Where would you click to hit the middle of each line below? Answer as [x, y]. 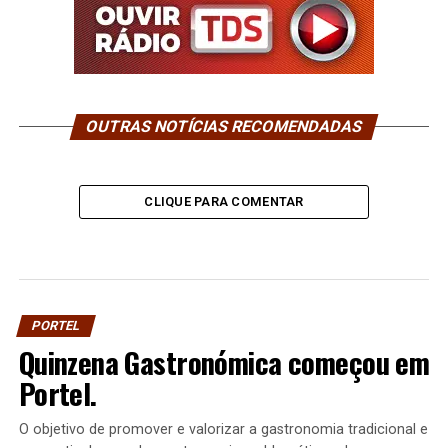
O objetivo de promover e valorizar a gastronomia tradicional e [223, 430]
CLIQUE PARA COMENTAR [224, 202]
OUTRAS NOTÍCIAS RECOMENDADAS [224, 127]
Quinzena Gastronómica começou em [224, 362]
